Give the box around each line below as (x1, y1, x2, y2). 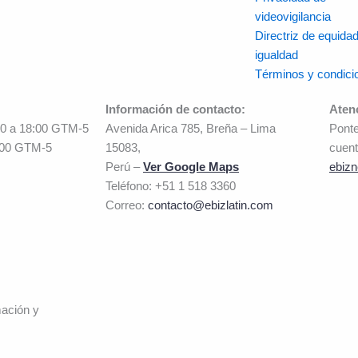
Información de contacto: (105, 102, 245, 116)
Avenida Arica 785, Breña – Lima (105, 121, 276, 135)
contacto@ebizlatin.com (148, 198, 273, 212)
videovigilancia (254, 10, 331, 23)
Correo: (105, 198, 148, 212)
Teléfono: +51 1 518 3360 (105, 179, 236, 193)
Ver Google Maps (143, 160, 239, 173)
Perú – (105, 160, 143, 173)
